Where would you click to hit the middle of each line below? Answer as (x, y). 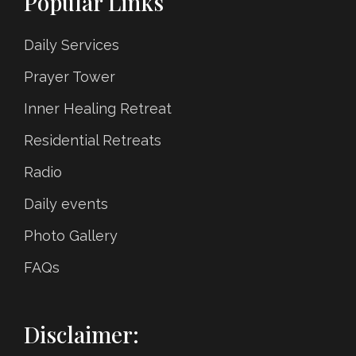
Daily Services (72, 44)
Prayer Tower (70, 76)
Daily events (66, 203)
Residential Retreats (93, 140)
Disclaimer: (81, 334)
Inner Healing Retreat (98, 108)
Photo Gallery (71, 235)
